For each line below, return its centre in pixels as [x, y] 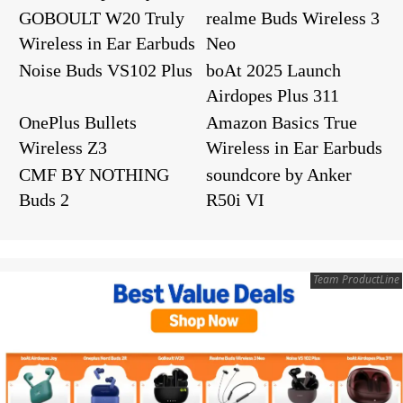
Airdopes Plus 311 [273, 95]
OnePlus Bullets [78, 122]
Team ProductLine [356, 279]
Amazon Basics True [282, 122]
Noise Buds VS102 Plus [106, 70]
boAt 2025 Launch [273, 70]
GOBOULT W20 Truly [102, 18]
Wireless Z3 [63, 147]
